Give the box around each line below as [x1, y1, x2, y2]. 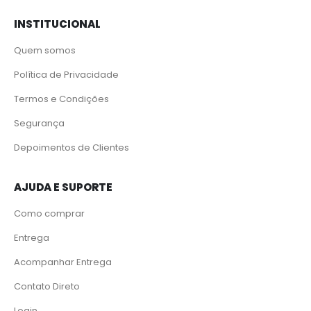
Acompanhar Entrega [14, 255, 112, 269]
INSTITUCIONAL [14, 16, 101, 31]
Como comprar [14, 206, 85, 220]
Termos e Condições [14, 92, 109, 106]
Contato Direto [14, 279, 80, 293]
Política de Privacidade [14, 67, 119, 81]
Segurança [14, 116, 65, 130]
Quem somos [14, 43, 76, 57]
